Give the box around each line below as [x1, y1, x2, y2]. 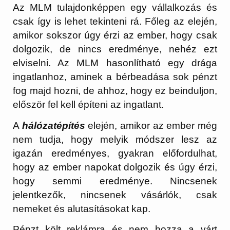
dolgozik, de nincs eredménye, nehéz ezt [13, 44, 217, 55]
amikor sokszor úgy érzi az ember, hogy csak [13, 30, 217, 41]
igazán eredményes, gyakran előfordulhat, [13, 147, 217, 159]
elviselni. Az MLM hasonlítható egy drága [13, 57, 217, 69]
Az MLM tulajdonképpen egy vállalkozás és [13, 2, 217, 13]
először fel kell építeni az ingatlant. [13, 99, 164, 110]
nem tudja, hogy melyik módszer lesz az [13, 133, 217, 145]
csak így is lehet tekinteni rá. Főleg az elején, [13, 16, 217, 27]
